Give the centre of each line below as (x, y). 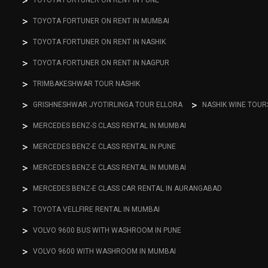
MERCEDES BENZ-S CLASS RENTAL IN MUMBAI (110, 126)
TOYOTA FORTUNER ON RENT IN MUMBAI (101, 21)
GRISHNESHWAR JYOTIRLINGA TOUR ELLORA (108, 105)
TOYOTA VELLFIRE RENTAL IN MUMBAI (97, 210)
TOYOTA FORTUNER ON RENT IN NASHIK (100, 42)
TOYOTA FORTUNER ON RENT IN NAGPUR (101, 63)
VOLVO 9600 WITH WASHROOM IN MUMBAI (105, 252)
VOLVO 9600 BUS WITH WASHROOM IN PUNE (107, 231)
